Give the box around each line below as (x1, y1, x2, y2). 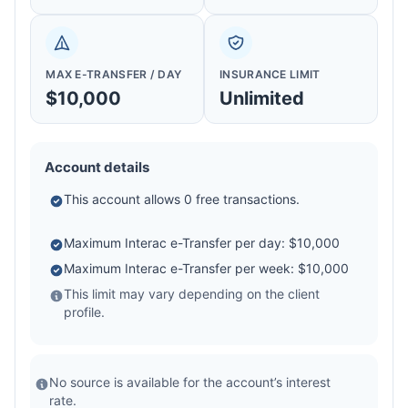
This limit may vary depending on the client (64, 286, 321, 302)
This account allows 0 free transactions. (64, 191, 301, 208)
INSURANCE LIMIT (219, 67, 321, 82)
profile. (64, 304, 106, 321)
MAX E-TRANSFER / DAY (46, 67, 182, 82)
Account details (45, 158, 150, 177)
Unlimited (219, 87, 304, 110)
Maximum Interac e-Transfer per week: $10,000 (64, 260, 350, 277)
